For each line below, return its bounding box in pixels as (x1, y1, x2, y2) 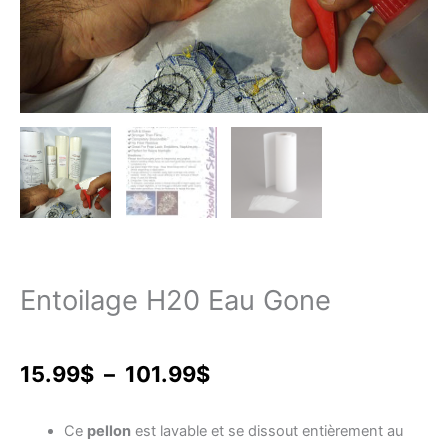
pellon (86, 422, 131, 441)
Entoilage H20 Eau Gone (20, 284, 331, 318)
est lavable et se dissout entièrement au (130, 422, 403, 441)
